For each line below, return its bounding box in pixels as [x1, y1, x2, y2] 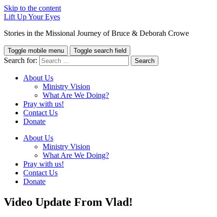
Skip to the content [4, 4, 61, 12]
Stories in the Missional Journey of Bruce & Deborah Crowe [4, 29, 189, 37]
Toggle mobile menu [8, 47, 64, 54]
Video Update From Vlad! [4, 195, 133, 208]
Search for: [4, 56, 37, 64]
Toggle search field [74, 47, 126, 54]
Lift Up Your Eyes [4, 13, 60, 21]
